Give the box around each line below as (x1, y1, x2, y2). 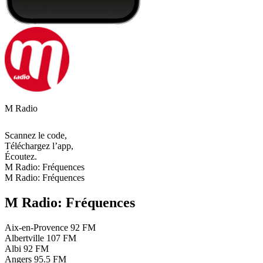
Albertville (5, 232, 44, 243)
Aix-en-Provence (5, 222, 68, 232)
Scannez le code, (5, 130, 67, 141)
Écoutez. (5, 151, 37, 162)
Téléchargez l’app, (5, 141, 73, 151)
